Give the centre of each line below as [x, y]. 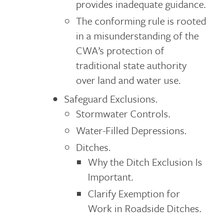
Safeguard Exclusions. [110, 99]
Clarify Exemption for [134, 193]
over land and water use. [128, 80]
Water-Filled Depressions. [131, 130]
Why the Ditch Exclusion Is [145, 162]
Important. [111, 177]
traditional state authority [131, 65]
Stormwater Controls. [123, 113]
